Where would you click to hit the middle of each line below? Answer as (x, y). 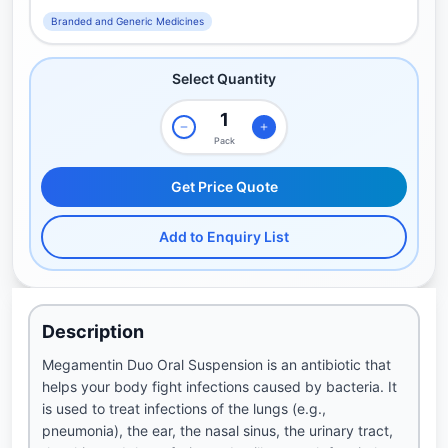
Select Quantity (224, 78)
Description (93, 331)
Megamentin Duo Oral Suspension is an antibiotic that (216, 364)
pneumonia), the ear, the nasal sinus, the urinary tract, (217, 430)
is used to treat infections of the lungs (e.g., (184, 408)
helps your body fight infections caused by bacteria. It (219, 386)
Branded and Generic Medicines (127, 21)
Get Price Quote (224, 186)
